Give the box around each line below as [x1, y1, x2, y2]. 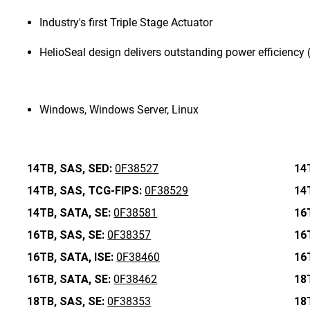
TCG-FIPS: [88, 184, 143, 197]
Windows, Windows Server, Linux [39, 103, 199, 116]
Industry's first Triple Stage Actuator [39, 16, 213, 29]
